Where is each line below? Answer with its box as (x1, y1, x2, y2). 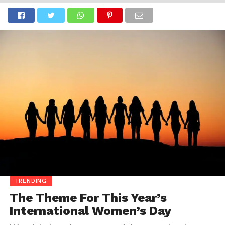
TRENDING (14, 177, 47, 184)
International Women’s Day (9, 203, 171, 218)
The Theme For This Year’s (9, 190, 167, 205)
